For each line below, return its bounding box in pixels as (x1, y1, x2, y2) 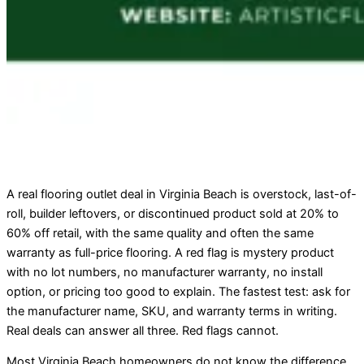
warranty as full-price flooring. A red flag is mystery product (6, 245, 334, 260)
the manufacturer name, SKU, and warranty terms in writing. (6, 303, 337, 318)
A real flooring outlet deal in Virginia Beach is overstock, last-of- (6, 186, 357, 201)
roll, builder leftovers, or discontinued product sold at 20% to (6, 206, 339, 221)
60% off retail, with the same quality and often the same (6, 225, 314, 240)
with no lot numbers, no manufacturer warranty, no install (6, 264, 323, 279)
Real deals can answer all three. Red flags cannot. (6, 323, 279, 338)
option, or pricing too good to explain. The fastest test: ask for (6, 284, 350, 299)
